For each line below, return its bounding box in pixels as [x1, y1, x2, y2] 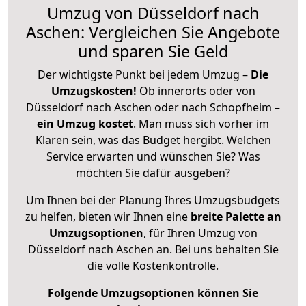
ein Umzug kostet [37, 115, 133, 131]
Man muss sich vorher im [139, 115, 269, 131]
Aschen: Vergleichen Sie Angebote [26, 20, 280, 43]
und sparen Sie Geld [78, 40, 228, 62]
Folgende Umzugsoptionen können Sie [48, 285, 258, 301]
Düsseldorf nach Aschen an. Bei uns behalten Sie [27, 241, 279, 257]
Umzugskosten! [51, 83, 137, 98]
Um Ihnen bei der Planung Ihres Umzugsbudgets [26, 192, 280, 208]
